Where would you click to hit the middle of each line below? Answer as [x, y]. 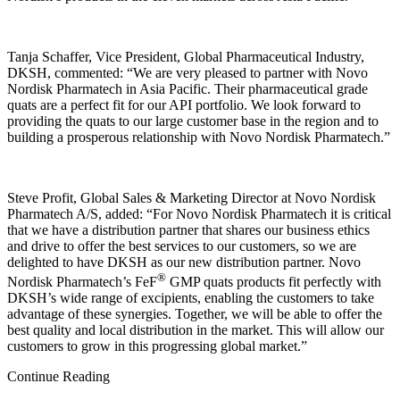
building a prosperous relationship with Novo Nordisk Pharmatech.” [199, 137]
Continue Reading [58, 377]
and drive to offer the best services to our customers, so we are [182, 246]
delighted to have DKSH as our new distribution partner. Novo [184, 262]
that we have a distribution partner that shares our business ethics [188, 229]
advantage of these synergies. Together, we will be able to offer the [195, 314]
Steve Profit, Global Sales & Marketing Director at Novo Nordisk [192, 197]
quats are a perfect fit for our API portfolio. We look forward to [184, 104]
